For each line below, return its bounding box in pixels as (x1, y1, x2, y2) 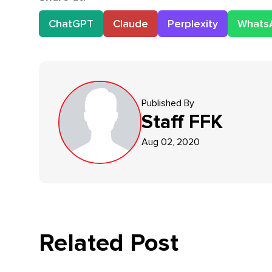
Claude (113, 17, 148, 30)
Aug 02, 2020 (141, 135, 200, 148)
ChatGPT (49, 17, 93, 30)
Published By (141, 97, 194, 109)
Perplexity (168, 17, 218, 30)
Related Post (39, 228, 178, 258)
